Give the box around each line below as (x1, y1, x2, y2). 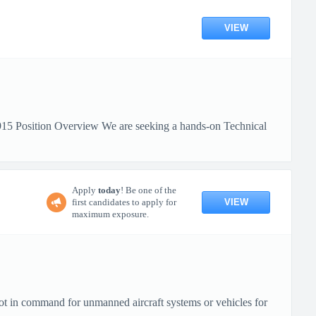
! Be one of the (121, 185, 176, 195)
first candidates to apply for (72, 197, 176, 207)
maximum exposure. (72, 209, 149, 219)
